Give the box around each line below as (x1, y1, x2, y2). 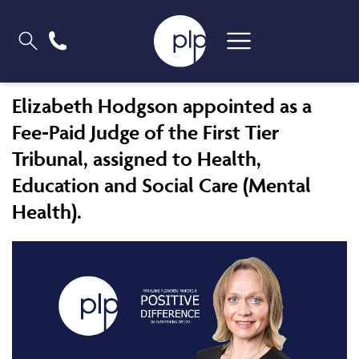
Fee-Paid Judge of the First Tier (12, 119, 279, 145)
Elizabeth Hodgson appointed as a (12, 93, 312, 119)
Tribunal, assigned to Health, (12, 146, 261, 171)
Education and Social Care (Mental (12, 172, 311, 198)
